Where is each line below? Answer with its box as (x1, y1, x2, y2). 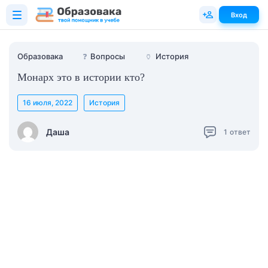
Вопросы (90, 51, 125, 61)
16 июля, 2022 (23, 98, 72, 107)
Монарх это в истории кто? (17, 71, 145, 83)
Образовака (17, 51, 63, 61)
